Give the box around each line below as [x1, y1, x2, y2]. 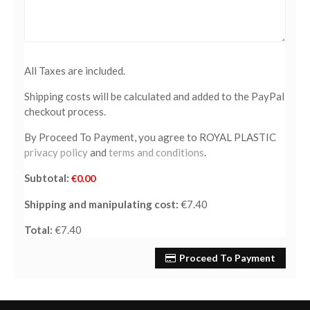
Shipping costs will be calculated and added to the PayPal [24, 90, 284, 102]
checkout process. [24, 105, 106, 118]
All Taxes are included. [24, 64, 125, 77]
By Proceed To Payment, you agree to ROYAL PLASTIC [24, 131, 276, 143]
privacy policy [24, 146, 88, 158]
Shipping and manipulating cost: [24, 198, 179, 210]
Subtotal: [24, 172, 69, 184]
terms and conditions [109, 146, 204, 158]
